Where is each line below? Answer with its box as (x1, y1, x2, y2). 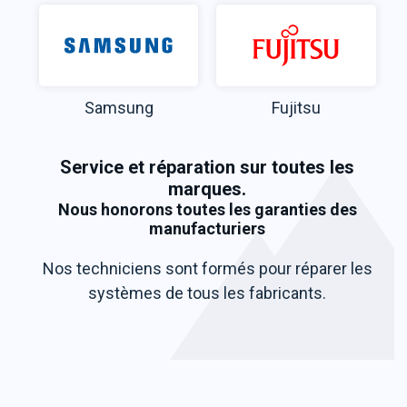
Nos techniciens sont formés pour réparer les (42, 259, 372, 279)
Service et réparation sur (60, 156, 273, 179)
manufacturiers (149, 219, 266, 239)
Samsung (84, 98, 154, 118)
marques (168, 178, 243, 201)
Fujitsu (272, 98, 322, 118)
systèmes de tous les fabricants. (88, 283, 327, 303)
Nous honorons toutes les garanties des (57, 200, 357, 220)
